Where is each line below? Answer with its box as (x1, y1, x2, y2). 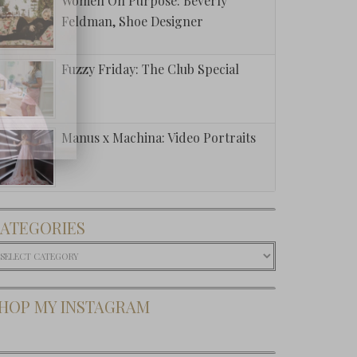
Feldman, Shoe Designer (61, 13, 203, 29)
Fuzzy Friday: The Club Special (61, 61, 239, 77)
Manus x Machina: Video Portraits (61, 129, 256, 146)
